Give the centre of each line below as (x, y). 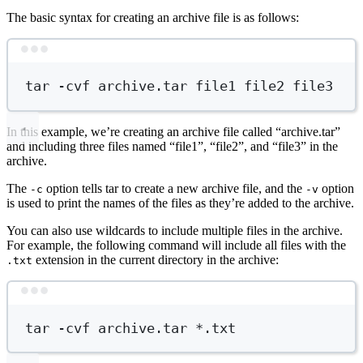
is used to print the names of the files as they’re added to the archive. (180, 203)
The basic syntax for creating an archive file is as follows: (153, 18)
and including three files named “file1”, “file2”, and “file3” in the (172, 146)
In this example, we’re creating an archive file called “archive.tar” (173, 131)
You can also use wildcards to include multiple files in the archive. (175, 230)
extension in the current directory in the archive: (156, 259)
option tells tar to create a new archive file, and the (174, 188)
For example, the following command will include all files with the (176, 245)
